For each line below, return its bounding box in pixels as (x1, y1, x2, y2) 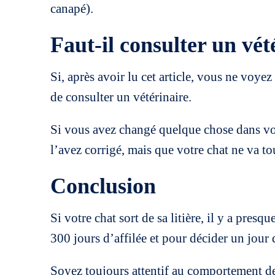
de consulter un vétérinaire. (50, 90, 192, 104)
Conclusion (50, 174, 156, 198)
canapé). (50, 1, 93, 16)
